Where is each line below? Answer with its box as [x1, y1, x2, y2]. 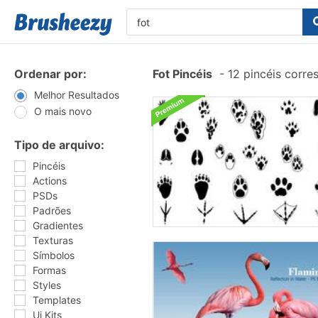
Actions [33, 175, 67, 187]
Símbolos [33, 249, 75, 261]
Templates [33, 294, 81, 306]
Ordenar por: [14, 67, 87, 81]
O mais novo [34, 105, 92, 117]
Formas [33, 264, 66, 276]
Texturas [33, 234, 73, 246]
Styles [33, 279, 61, 291]
